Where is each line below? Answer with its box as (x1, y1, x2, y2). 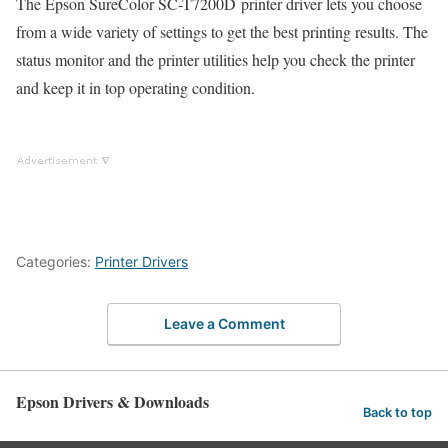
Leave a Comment (163, 315, 285, 333)
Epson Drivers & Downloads (16, 390, 209, 414)
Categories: (16, 252, 95, 270)
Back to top (363, 404, 432, 420)
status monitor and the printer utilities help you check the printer (16, 48, 415, 70)
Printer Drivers (95, 252, 188, 270)
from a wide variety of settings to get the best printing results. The (16, 20, 428, 42)
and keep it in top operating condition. (16, 76, 255, 98)
